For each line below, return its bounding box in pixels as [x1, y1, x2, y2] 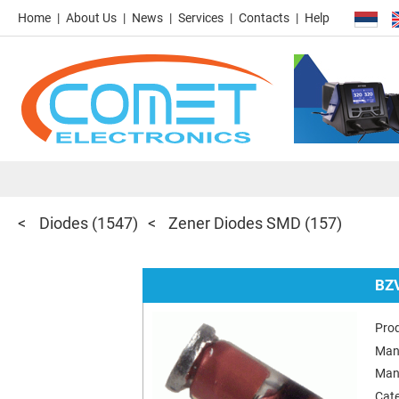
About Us [66, 11, 117, 25]
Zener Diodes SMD [168, 214, 302, 232]
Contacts [239, 11, 289, 25]
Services [178, 11, 224, 25]
